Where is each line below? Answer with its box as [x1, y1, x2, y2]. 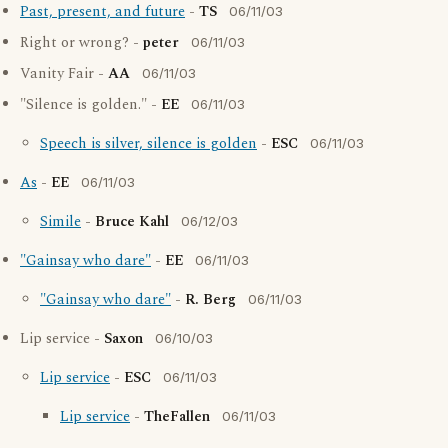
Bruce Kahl [95, 211, 169, 233]
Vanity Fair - [20, 63, 108, 85]
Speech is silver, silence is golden [40, 133, 257, 155]
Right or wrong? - [20, 32, 143, 54]
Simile [40, 211, 81, 233]
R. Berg [185, 289, 236, 311]
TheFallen [144, 406, 210, 428]
